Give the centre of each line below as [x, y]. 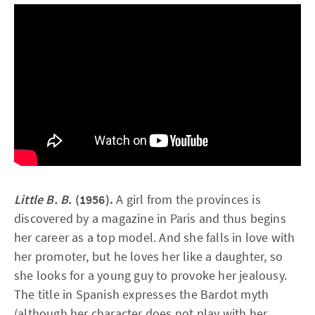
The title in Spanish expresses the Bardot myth [142, 294]
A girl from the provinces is [187, 199]
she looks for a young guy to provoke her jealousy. [151, 275]
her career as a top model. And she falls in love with [155, 237]
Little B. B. [43, 199]
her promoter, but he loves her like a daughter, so [149, 256]
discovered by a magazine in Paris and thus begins [150, 218]
